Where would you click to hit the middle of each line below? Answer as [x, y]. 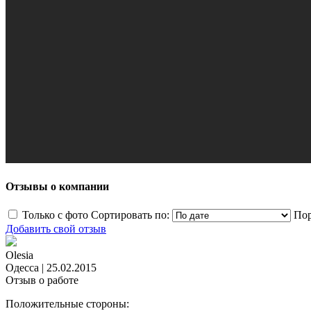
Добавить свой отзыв [56, 229]
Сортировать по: [130, 215]
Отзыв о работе [42, 280]
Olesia [19, 255]
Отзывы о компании [57, 187]
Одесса [22, 268]
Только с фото [55, 215]
